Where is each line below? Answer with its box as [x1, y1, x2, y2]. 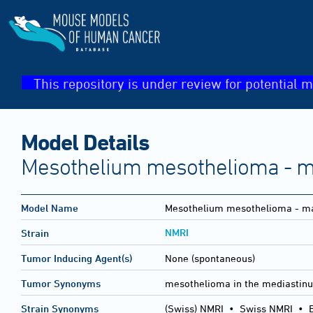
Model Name [21, 202, 78, 214]
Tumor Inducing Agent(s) [21, 252, 132, 265]
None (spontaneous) [165, 252, 255, 265]
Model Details [21, 129, 150, 154]
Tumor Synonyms [21, 277, 101, 290]
